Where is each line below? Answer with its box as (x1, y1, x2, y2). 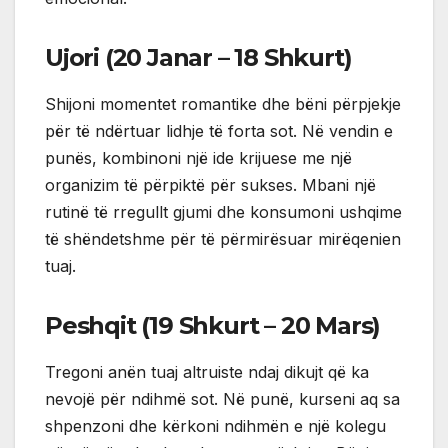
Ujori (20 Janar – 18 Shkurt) (45, 42, 352, 72)
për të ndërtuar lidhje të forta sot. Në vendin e (45, 120, 393, 141)
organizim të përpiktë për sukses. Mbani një (45, 174, 376, 195)
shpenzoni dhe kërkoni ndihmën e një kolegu (45, 415, 386, 436)
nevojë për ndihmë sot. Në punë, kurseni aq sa (45, 388, 400, 409)
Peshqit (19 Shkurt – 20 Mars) (45, 310, 381, 340)
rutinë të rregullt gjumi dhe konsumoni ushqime (45, 201, 402, 222)
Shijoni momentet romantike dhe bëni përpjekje (45, 93, 401, 114)
